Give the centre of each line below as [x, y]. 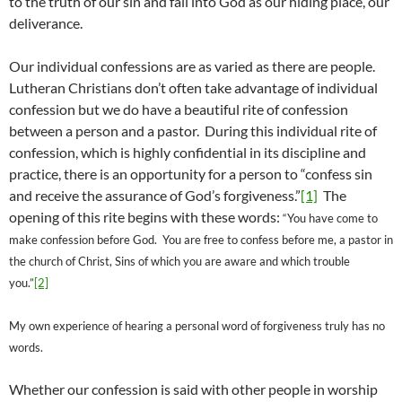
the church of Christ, [62, 262]
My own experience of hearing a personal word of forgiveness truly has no [197, 326]
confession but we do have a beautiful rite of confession [179, 109]
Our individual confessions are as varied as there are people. [193, 66]
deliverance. [46, 23]
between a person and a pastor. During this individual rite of [193, 131]
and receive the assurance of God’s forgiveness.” [155, 196]
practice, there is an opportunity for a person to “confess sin [191, 174]
